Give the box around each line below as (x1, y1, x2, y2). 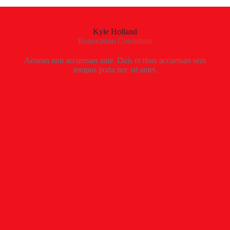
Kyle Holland (93, 27, 137, 36)
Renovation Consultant (78, 36, 152, 46)
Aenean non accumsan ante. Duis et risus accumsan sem (24, 56, 206, 65)
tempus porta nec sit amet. (73, 65, 157, 74)
